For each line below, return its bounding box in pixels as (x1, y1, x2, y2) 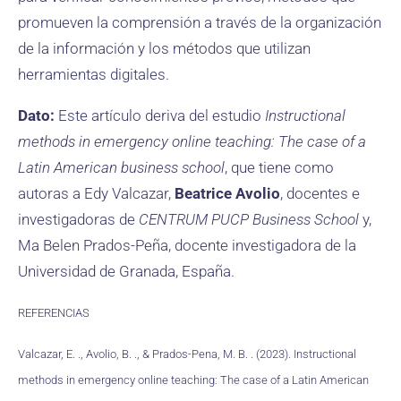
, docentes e (280, 184, 360, 202)
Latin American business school (18, 158, 225, 176)
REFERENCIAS (18, 306, 90, 320)
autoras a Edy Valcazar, (18, 184, 175, 202)
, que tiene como (225, 158, 334, 176)
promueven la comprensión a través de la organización (18, 13, 381, 31)
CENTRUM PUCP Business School (139, 210, 359, 228)
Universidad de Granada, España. (18, 262, 235, 280)
